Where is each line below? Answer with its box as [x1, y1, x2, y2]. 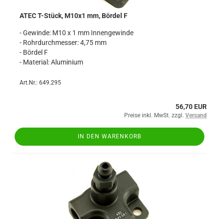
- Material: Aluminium [20, 58, 83, 66]
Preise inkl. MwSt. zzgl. [124, 112, 185, 119]
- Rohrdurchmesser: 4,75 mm [20, 39, 107, 46]
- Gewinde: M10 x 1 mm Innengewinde [20, 29, 133, 37]
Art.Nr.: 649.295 [20, 79, 61, 86]
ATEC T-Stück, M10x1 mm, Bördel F [20, 12, 128, 20]
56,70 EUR [175, 103, 207, 110]
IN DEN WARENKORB [78, 133, 141, 140]
